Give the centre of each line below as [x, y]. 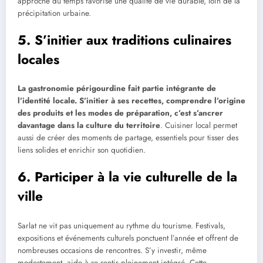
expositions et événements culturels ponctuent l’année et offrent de [128, 238]
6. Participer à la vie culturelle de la [127, 177]
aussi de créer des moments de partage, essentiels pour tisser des [128, 138]
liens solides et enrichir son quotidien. [82, 150]
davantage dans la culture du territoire [89, 126]
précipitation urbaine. [54, 13]
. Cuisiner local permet [199, 126]
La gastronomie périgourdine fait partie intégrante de [117, 89]
